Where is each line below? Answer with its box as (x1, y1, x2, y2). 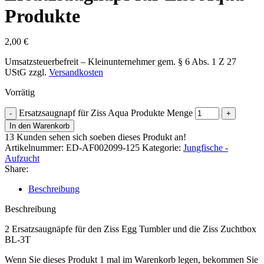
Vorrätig (5, 87, 35, 97)
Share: (5, 164, 28, 174)
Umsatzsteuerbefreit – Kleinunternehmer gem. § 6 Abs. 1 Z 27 (5, 57, 236, 67)
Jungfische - (183, 143, 228, 153)
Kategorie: (142, 143, 181, 153)
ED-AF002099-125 (66, 143, 142, 153)
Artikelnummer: (5, 143, 66, 153)
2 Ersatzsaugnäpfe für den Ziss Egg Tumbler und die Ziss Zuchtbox (5, 224, 256, 234)
